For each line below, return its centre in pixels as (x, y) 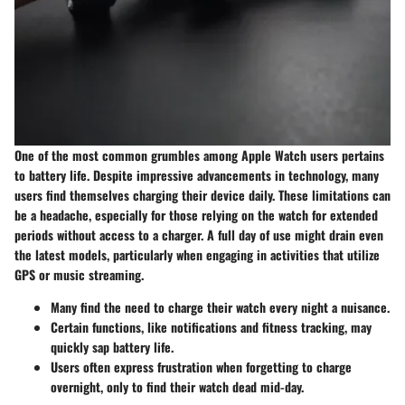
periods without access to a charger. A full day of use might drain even (199, 234)
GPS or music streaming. (79, 274)
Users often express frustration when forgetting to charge (201, 366)
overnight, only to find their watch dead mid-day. (177, 386)
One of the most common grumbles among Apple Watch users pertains (199, 155)
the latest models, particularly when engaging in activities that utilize (197, 254)
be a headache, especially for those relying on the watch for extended (196, 214)
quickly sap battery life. (112, 346)
